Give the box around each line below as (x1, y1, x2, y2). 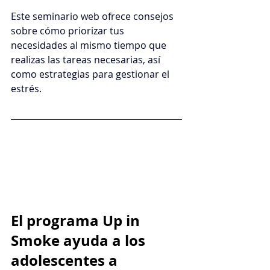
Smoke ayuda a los (11, 230, 149, 251)
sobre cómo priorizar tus (11, 24, 127, 37)
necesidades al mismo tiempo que (11, 38, 169, 52)
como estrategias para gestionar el (11, 67, 172, 81)
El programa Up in (11, 210, 143, 231)
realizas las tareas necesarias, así (11, 52, 163, 66)
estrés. (11, 81, 42, 95)
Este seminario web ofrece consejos (11, 9, 176, 23)
